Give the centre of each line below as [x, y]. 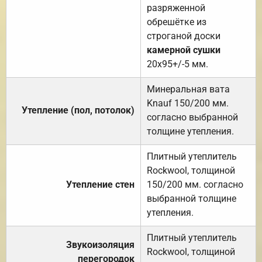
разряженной [176, 8]
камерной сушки [184, 50]
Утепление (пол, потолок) [78, 110]
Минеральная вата [188, 89]
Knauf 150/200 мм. [188, 103]
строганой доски [184, 36]
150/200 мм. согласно [195, 184]
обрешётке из [177, 22]
